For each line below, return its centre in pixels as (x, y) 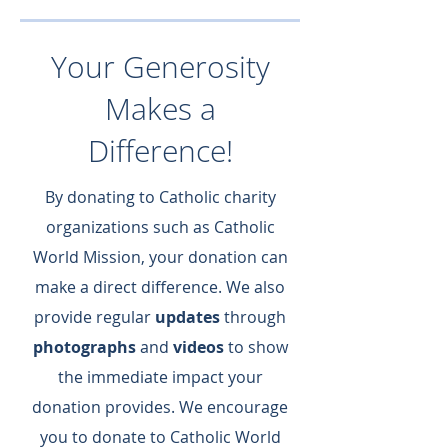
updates (187, 317)
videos (200, 347)
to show (257, 347)
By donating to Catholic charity (160, 197)
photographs (84, 347)
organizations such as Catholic (160, 227)
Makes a (160, 108)
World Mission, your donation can (160, 257)
